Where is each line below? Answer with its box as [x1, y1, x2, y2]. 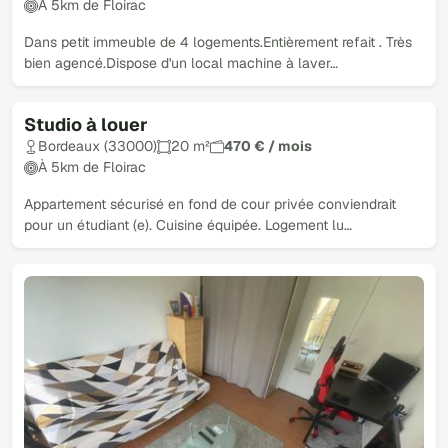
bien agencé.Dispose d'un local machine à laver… [24, 54, 338, 72]
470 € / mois [224, 137, 312, 155]
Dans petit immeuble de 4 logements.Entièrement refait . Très [24, 33, 412, 51]
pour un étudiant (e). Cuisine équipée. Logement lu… [24, 216, 352, 234]
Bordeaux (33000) [38, 137, 157, 155]
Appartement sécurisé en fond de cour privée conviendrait [24, 195, 396, 213]
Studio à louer [24, 113, 148, 136]
